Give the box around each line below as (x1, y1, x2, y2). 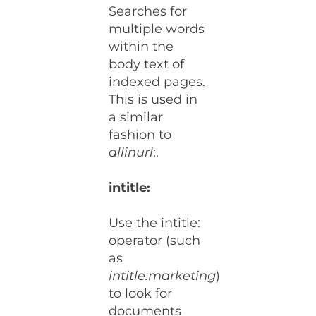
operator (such (109, 233, 201, 249)
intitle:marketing (109, 268, 217, 284)
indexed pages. (109, 74, 206, 90)
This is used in (109, 92, 198, 108)
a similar (109, 109, 164, 126)
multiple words (109, 21, 205, 37)
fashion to (109, 127, 172, 143)
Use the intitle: (109, 215, 201, 231)
